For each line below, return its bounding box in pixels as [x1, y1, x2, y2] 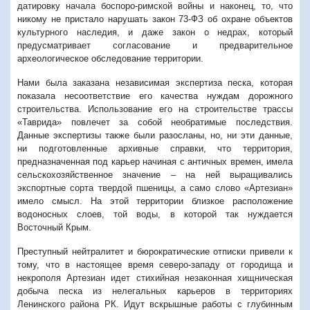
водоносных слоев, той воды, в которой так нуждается [17, 208, 293, 219]
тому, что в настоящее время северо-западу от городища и [17, 259, 293, 270]
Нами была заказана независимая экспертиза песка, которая [17, 77, 293, 88]
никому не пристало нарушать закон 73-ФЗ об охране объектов [17, 13, 293, 24]
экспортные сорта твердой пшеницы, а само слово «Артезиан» [17, 182, 293, 193]
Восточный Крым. [17, 221, 91, 232]
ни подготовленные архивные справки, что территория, [17, 143, 293, 154]
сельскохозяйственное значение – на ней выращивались [17, 169, 293, 180]
